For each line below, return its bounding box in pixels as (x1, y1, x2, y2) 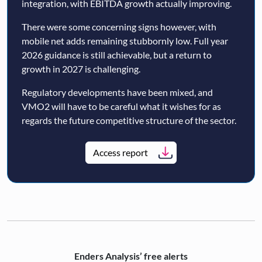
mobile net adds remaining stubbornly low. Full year (22, 35, 228, 46)
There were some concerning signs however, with (22, 21, 216, 32)
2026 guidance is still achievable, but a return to (22, 49, 212, 60)
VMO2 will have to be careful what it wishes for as (22, 101, 221, 112)
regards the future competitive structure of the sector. (22, 115, 236, 126)
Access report (93, 147, 148, 158)
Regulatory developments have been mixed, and (22, 87, 213, 98)
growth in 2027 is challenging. (22, 63, 140, 74)
